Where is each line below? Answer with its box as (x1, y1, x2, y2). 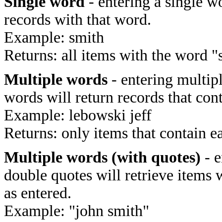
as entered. (4, 184, 71, 202)
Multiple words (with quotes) (4, 149, 201, 166)
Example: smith (4, 29, 104, 46)
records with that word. (4, 11, 151, 28)
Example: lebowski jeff (4, 107, 152, 124)
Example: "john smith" (4, 202, 149, 220)
